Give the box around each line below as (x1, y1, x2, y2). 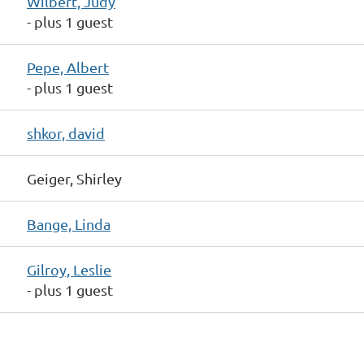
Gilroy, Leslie (27, 261, 111, 278)
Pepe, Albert (27, 58, 109, 76)
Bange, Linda (27, 215, 110, 232)
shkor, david (27, 124, 105, 141)
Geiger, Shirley (27, 170, 122, 187)
